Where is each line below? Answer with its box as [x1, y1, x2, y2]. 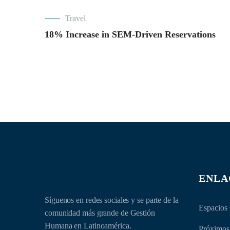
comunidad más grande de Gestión [45, 208, 155, 217]
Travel [65, 14, 86, 23]
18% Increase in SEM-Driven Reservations [45, 29, 216, 40]
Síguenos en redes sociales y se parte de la [45, 196, 179, 204]
